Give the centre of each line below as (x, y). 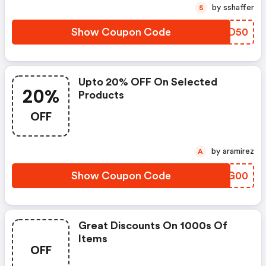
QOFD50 (226, 32)
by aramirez (238, 151)
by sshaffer (239, 8)
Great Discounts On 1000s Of (153, 226)
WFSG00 (226, 176)
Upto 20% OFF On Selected (148, 82)
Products (101, 95)
